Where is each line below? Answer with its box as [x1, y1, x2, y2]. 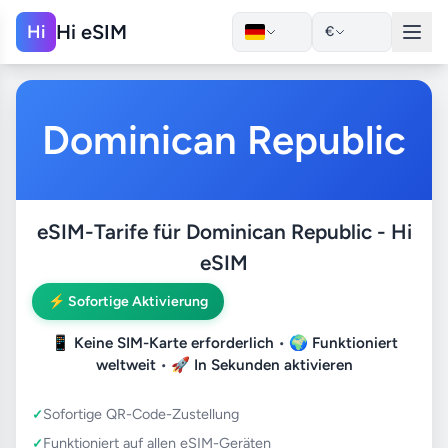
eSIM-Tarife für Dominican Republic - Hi [36, 219, 412, 244]
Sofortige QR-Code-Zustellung [43, 404, 239, 423]
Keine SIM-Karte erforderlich [73, 333, 274, 352]
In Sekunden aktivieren [193, 355, 353, 374]
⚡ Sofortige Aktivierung [48, 292, 208, 310]
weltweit [95, 355, 156, 374]
